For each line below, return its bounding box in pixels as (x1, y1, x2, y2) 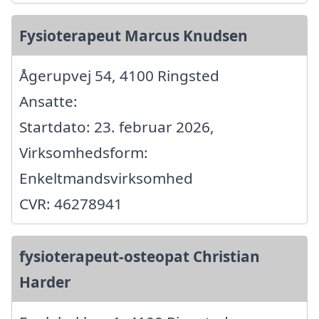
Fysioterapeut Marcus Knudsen (19, 25, 248, 46)
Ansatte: (19, 90, 78, 111)
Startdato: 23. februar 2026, (19, 116, 214, 137)
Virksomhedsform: (19, 142, 148, 162)
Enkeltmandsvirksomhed (19, 167, 193, 188)
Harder (19, 271, 70, 292)
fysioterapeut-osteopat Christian (19, 246, 260, 266)
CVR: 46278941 (19, 193, 122, 214)
